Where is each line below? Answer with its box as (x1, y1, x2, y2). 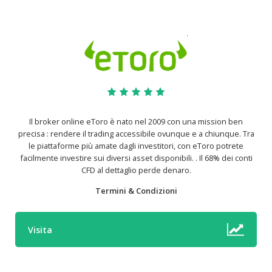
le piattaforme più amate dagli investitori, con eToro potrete (29, 140, 243, 151)
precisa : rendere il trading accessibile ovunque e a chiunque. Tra (18, 127, 254, 139)
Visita (28, 223, 52, 236)
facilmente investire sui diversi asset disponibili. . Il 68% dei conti (19, 152, 253, 163)
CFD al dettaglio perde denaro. (81, 164, 191, 175)
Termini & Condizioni (95, 185, 177, 196)
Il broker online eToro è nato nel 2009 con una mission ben (29, 115, 243, 127)
